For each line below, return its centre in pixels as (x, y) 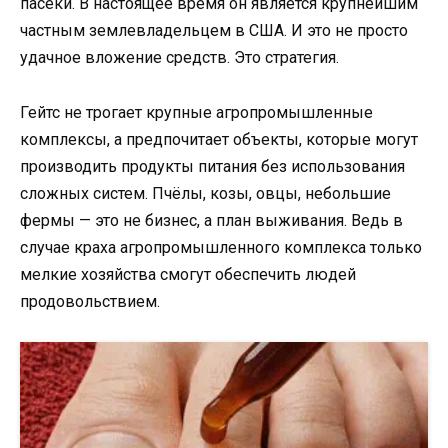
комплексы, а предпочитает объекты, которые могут (219, 139)
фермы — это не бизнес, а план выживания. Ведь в (211, 220)
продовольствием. (90, 301)
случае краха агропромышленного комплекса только (221, 247)
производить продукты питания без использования (212, 166)
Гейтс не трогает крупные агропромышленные (196, 112)
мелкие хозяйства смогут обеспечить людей (188, 274)
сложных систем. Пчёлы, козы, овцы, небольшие (205, 193)
